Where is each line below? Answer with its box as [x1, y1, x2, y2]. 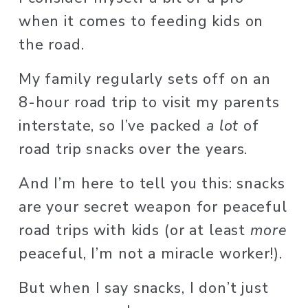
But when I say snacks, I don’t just [18, 278, 269, 299]
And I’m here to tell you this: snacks [18, 173, 285, 195]
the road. [18, 34, 89, 56]
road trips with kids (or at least [18, 220, 250, 241]
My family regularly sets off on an [18, 69, 271, 90]
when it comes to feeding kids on [18, 11, 264, 32]
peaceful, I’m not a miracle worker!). [18, 243, 287, 265]
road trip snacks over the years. [18, 139, 257, 160]
